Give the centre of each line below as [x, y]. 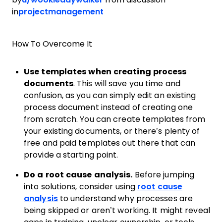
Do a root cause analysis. [79, 175]
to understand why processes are [125, 198]
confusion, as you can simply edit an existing [110, 95]
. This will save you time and [127, 83]
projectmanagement [61, 12]
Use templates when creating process [105, 72]
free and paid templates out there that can [110, 143]
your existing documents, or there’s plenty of [112, 131]
